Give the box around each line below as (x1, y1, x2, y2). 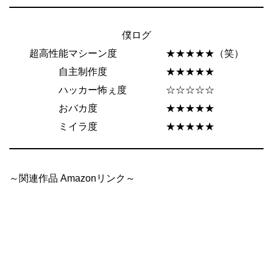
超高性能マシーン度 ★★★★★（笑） (29, 48, 244, 58)
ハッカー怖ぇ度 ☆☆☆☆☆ (58, 84, 214, 95)
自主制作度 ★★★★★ (58, 66, 214, 77)
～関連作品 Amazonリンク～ (9, 172, 135, 183)
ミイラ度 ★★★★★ (58, 121, 214, 132)
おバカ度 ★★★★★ (58, 102, 214, 113)
